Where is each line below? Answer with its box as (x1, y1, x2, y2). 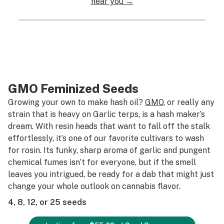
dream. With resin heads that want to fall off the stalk (8, 121, 210, 131)
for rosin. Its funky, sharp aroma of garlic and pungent (8, 145, 210, 155)
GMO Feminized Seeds (8, 81, 138, 95)
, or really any (163, 97, 214, 107)
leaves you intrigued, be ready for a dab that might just (8, 169, 214, 179)
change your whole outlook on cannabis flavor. (8, 181, 180, 191)
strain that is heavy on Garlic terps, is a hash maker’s (8, 109, 205, 119)
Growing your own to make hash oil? (8, 97, 145, 107)
